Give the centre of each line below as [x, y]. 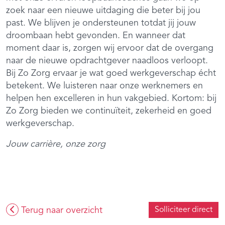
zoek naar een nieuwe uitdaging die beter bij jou [103, 10]
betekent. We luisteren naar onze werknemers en [104, 86]
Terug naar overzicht [61, 210]
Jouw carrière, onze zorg [56, 144]
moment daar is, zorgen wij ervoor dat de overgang [110, 48]
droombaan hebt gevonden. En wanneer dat [96, 35]
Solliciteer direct [184, 210]
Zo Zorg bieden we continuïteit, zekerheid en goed [109, 111]
